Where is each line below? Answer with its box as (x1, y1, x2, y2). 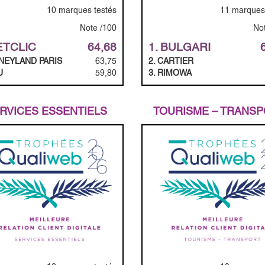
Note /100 (80, 22, 117, 33)
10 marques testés (47, 5, 117, 15)
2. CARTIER (148, 56, 193, 66)
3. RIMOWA (148, 67, 192, 77)
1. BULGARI (148, 40, 211, 53)
